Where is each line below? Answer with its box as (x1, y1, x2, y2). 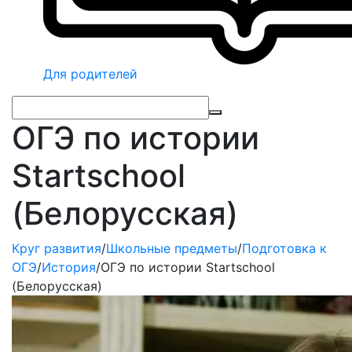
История (42, 259, 96, 275)
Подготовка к (242, 240, 327, 256)
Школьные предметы (106, 240, 237, 256)
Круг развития (12, 240, 101, 256)
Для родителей (43, 66, 137, 82)
